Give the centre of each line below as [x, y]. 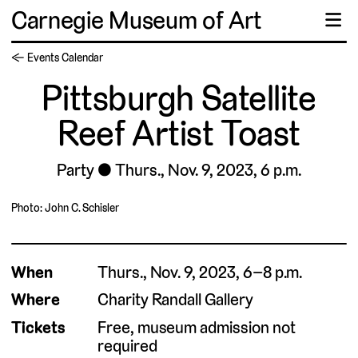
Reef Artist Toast [179, 133]
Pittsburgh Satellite [179, 98]
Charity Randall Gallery [175, 300]
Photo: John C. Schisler [66, 207]
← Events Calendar [58, 57]
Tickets [38, 328]
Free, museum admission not [196, 328]
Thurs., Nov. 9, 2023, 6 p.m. [208, 169]
